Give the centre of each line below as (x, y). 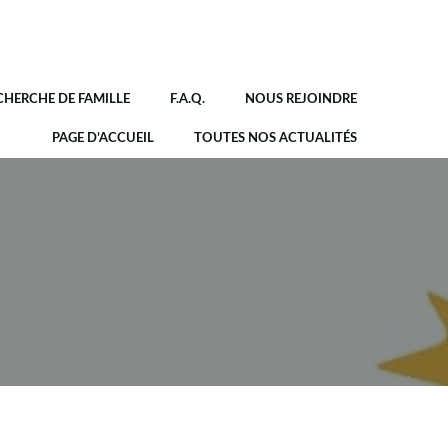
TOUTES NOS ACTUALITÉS (275, 138)
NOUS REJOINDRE (301, 99)
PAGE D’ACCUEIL (103, 138)
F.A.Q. (187, 99)
